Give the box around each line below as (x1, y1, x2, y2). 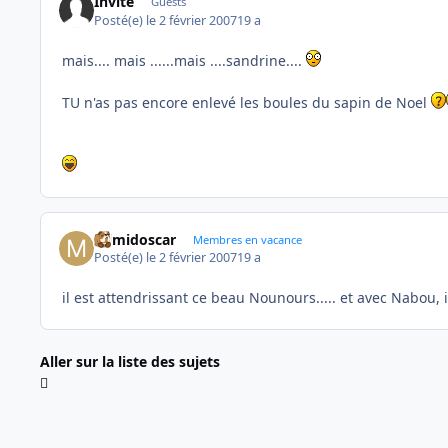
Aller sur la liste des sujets (40, 352, 220, 372)
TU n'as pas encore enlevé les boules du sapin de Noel (62, 92, 431, 112)
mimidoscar (94, 229, 177, 249)
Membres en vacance (192, 231, 302, 247)
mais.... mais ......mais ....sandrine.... (62, 50, 306, 70)
